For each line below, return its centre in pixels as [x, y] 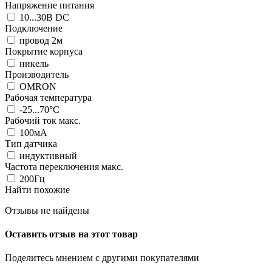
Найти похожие [37, 189]
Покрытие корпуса [44, 51]
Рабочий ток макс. [43, 120]
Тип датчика [31, 143]
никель [33, 63]
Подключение [34, 28]
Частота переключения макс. [64, 166]
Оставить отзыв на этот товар [71, 234]
